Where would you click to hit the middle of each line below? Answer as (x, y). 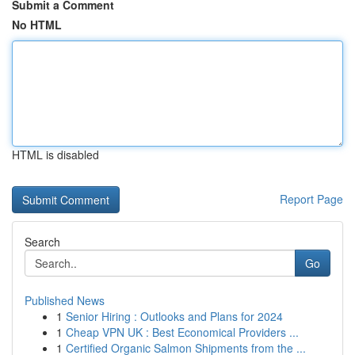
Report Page (311, 199)
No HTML (37, 25)
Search (42, 242)
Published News (65, 300)
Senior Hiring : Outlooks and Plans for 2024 (174, 316)
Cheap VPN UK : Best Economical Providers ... (182, 332)
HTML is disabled (55, 155)
